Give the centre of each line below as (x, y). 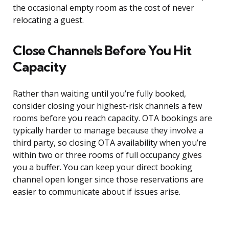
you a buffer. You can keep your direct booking (102, 167)
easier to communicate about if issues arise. (97, 192)
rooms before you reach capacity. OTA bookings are (112, 118)
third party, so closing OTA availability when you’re (110, 143)
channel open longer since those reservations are (108, 180)
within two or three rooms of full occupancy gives (107, 155)
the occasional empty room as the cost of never (104, 8)
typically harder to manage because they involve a (108, 131)
